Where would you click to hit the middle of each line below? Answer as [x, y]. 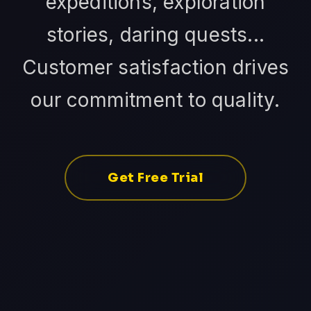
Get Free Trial [155, 178]
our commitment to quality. [155, 100]
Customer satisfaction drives [155, 68]
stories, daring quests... [155, 35]
